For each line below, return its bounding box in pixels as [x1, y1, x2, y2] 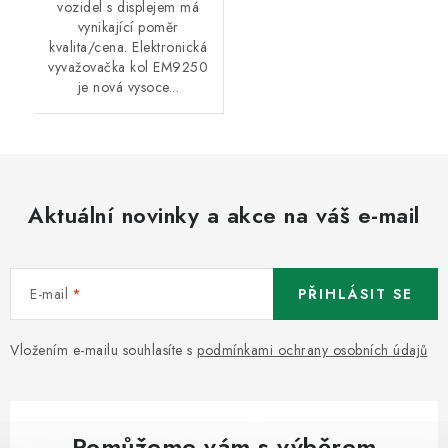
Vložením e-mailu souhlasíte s [10, 340, 197, 361]
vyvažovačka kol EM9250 [48, 57, 209, 78]
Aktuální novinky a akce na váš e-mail [28, 199, 420, 232]
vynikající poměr [77, 17, 179, 38]
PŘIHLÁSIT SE [298, 284, 413, 305]
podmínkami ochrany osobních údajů [197, 340, 428, 361]
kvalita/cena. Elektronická [49, 37, 208, 58]
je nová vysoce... [77, 77, 179, 98]
